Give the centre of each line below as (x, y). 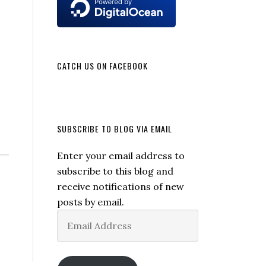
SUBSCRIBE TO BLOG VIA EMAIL (115, 129)
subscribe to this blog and (115, 171)
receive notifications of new (121, 186)
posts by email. (91, 202)
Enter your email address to (121, 156)
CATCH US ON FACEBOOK (102, 66)
